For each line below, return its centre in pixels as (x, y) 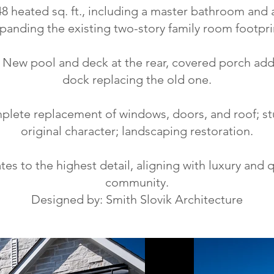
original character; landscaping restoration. (137, 131)
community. (137, 182)
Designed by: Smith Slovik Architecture (137, 199)
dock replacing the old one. (137, 80)
